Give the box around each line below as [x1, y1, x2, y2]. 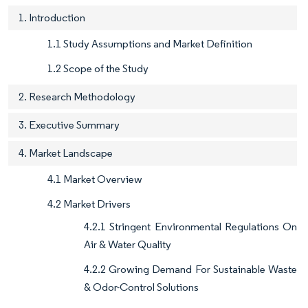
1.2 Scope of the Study [47, 62, 148, 76]
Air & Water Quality [84, 238, 171, 252]
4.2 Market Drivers [47, 197, 131, 211]
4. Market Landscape [19, 146, 113, 160]
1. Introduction [19, 11, 85, 25]
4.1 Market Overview [47, 173, 142, 186]
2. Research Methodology [19, 90, 135, 104]
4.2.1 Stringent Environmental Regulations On [84, 220, 297, 234]
